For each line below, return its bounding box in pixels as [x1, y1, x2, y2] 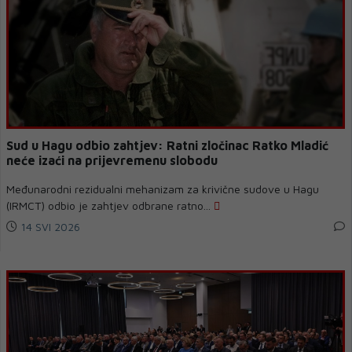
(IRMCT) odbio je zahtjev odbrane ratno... [6, 199, 214, 212]
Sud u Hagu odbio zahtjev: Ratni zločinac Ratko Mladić [6, 138, 328, 152]
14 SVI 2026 [17, 220, 80, 233]
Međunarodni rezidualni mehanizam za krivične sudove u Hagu [6, 182, 319, 196]
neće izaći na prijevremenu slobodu [6, 153, 218, 167]
